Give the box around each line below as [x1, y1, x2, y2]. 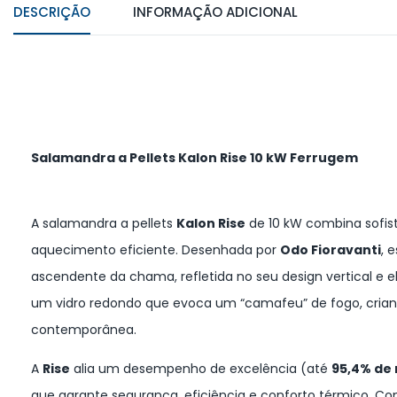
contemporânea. [31, 321, 136, 339]
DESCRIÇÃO [13, 3, 90, 22]
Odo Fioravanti [280, 241, 381, 260]
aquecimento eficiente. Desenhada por [31, 241, 280, 260]
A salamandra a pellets [31, 214, 176, 233]
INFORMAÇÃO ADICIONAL [133, 3, 298, 22]
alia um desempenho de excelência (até [70, 360, 331, 378]
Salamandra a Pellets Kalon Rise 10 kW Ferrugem [31, 149, 358, 167]
